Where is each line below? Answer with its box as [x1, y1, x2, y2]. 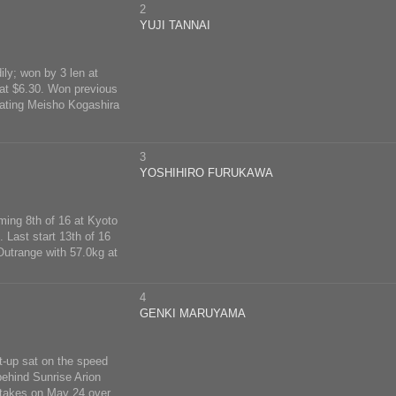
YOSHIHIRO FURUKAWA [140, 166, 273, 179]
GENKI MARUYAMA [140, 307, 246, 320]
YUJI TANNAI [140, 19, 210, 32]
